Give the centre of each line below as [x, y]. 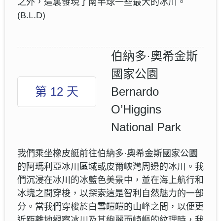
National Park [146, 127]
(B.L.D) [31, 15]
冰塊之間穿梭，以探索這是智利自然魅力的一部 [110, 193]
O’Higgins [136, 109]
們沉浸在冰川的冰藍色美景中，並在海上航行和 [110, 180]
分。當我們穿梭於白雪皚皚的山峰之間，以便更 [110, 206]
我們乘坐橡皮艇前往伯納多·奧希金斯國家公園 [108, 153]
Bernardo [135, 91]
